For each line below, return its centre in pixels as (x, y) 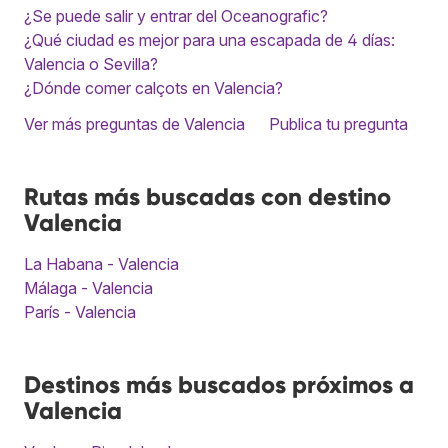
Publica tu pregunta (338, 123)
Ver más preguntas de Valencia (134, 123)
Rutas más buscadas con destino (207, 196)
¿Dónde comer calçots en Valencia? (153, 87)
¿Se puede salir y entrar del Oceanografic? (176, 15)
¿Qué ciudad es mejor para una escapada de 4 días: (209, 39)
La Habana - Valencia (101, 263)
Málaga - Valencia (88, 287)
